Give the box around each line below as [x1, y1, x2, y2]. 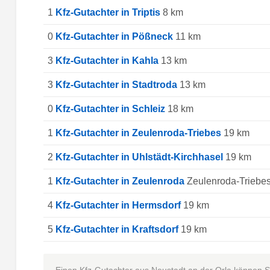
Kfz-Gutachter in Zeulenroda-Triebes [55, 127, 221, 138]
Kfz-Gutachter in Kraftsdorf [55, 224, 178, 234]
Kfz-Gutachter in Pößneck [55, 31, 173, 42]
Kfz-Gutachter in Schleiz [55, 103, 165, 114]
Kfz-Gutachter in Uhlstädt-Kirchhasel [55, 151, 223, 162]
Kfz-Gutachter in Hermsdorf [55, 199, 181, 210]
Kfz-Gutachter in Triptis [55, 7, 160, 17]
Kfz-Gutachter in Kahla [55, 55, 159, 66]
